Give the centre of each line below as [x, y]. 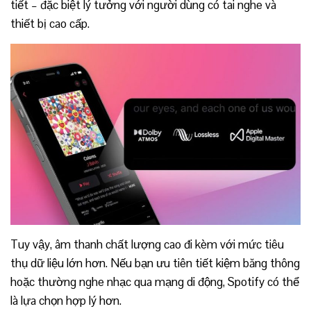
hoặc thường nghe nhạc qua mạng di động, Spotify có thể [155, 282]
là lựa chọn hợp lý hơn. [66, 301]
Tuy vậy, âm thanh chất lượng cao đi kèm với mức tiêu [147, 245]
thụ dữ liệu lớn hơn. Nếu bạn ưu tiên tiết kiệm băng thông [155, 263]
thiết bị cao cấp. [50, 24]
